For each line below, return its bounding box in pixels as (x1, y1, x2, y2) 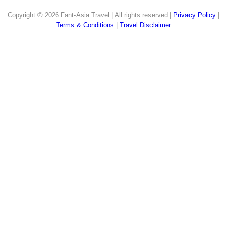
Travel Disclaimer (120, 21, 171, 29)
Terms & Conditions (56, 21, 114, 29)
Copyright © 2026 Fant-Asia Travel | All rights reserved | (8, 11, 173, 19)
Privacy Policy (173, 11, 216, 19)
